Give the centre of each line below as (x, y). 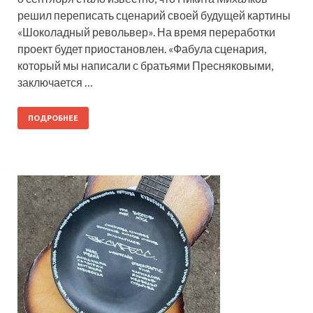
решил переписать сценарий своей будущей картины (154, 15)
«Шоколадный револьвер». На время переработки (146, 31)
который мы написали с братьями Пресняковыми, (145, 65)
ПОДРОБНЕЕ (53, 118)
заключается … (55, 82)
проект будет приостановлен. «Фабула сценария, (142, 48)
